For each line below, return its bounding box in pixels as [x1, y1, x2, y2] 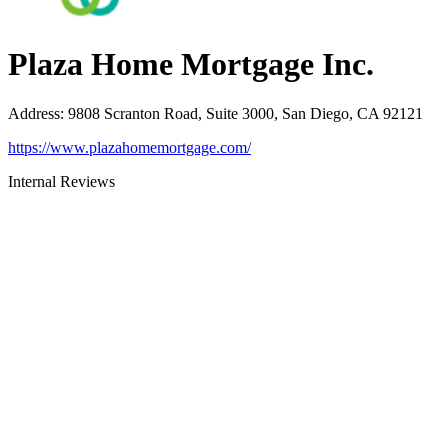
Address [8, 104, 60, 122]
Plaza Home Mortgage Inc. [8, 46, 374, 83]
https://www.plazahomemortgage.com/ [8, 138, 251, 156]
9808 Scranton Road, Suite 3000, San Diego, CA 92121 [68, 104, 423, 122]
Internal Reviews [8, 172, 115, 190]
